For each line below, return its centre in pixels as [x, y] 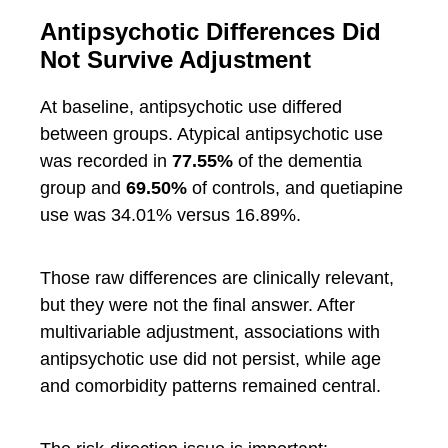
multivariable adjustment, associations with [210, 331]
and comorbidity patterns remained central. [210, 385]
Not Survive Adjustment [175, 59]
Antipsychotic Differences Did [210, 31]
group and [83, 187]
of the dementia [297, 160]
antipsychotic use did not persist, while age [210, 358]
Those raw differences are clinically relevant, [217, 277]
